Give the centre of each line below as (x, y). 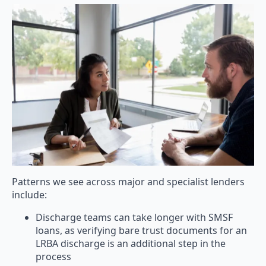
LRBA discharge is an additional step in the (131, 244)
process (53, 257)
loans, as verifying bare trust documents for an (141, 231)
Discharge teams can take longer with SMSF (134, 218)
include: (29, 195)
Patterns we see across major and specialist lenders (128, 182)
